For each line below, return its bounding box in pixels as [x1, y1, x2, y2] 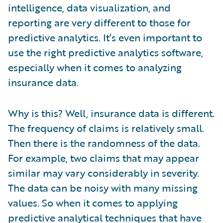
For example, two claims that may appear [8, 150, 199, 165]
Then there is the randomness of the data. [8, 135, 200, 150]
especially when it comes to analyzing [8, 59, 182, 75]
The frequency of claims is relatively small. [8, 120, 204, 135]
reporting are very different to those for [8, 14, 191, 30]
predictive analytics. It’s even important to [8, 29, 202, 45]
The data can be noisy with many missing [8, 180, 198, 195]
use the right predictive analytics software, [8, 44, 203, 60]
